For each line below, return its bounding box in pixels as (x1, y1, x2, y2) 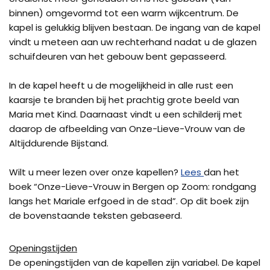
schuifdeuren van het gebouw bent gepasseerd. (9, 50, 227, 63)
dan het (204, 166, 239, 178)
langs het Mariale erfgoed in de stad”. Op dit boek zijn (9, 195, 249, 207)
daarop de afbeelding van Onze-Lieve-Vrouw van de (9, 122, 245, 135)
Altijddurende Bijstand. (9, 137, 108, 149)
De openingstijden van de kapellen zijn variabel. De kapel (9, 256, 260, 269)
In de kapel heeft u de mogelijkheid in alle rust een (9, 79, 233, 92)
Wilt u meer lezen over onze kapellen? (9, 166, 181, 178)
